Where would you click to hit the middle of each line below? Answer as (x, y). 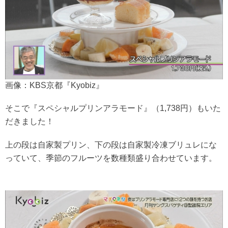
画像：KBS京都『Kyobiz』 (54, 85)
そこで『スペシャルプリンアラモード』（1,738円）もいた (113, 108)
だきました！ (30, 121)
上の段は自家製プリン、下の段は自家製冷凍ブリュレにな (111, 145)
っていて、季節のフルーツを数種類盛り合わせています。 (111, 158)
